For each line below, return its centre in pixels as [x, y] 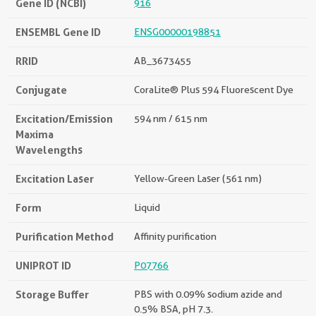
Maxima [35, 134]
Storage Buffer [52, 294]
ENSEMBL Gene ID [58, 32]
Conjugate [41, 90]
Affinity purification [175, 236]
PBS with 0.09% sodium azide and [208, 294]
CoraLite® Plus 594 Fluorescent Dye [214, 90]
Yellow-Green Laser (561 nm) [198, 178]
